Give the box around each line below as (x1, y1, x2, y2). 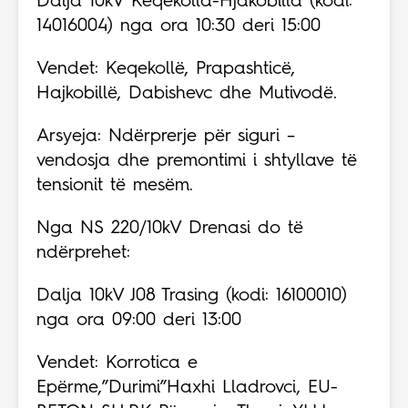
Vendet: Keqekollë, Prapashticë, (36, 60, 295, 79)
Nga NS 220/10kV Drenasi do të (36, 219, 303, 239)
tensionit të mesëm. (36, 177, 193, 196)
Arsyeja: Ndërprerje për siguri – (36, 127, 295, 147)
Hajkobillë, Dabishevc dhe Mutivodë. (36, 85, 337, 104)
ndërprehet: (36, 244, 130, 263)
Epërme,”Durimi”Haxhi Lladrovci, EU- (36, 379, 338, 398)
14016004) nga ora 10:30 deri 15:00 (36, 17, 321, 36)
